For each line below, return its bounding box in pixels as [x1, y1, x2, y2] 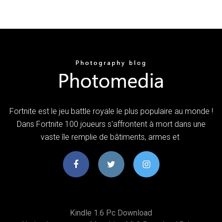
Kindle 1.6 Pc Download [70, 208, 152, 218]
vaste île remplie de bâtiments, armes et [41, 132, 181, 142]
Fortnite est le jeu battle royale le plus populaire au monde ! [9, 106, 213, 116]
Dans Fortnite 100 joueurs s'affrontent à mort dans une [16, 119, 206, 129]
